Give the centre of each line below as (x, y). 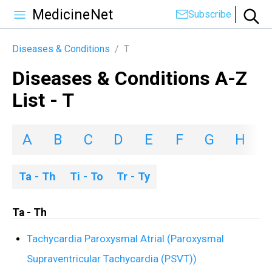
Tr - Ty (133, 176)
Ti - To (86, 176)
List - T (43, 100)
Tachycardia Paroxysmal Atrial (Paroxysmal (125, 239)
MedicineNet (73, 15)
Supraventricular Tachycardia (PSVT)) (112, 259)
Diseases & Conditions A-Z (130, 79)
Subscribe (210, 14)
